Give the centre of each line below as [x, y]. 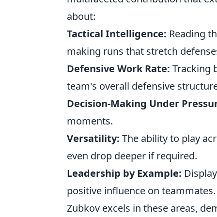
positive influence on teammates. [141, 191]
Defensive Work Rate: [118, 69]
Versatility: [93, 138]
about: [81, 16]
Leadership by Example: [124, 173]
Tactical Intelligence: [117, 34]
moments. [90, 121]
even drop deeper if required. [132, 156]
